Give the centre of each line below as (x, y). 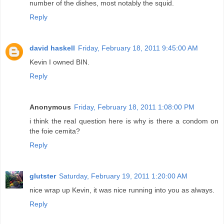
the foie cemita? (55, 131)
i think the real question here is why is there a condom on (124, 121)
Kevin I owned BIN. (59, 62)
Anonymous (50, 107)
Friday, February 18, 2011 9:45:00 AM (138, 48)
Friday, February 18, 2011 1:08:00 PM (134, 107)
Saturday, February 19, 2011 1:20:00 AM (123, 176)
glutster (43, 176)
